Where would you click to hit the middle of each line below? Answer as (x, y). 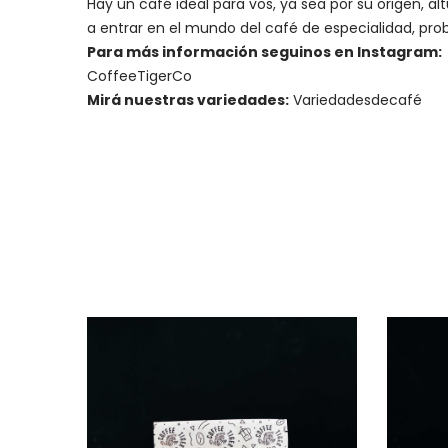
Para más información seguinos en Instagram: (264, 51)
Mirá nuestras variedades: (188, 99)
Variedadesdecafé (357, 99)
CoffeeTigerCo (139, 75)
